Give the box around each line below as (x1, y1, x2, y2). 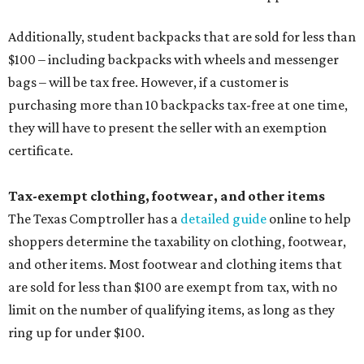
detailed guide (180, 210, 266, 227)
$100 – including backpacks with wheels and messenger (8, 51, 339, 68)
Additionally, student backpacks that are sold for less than (8, 28, 356, 45)
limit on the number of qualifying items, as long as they (8, 301, 335, 318)
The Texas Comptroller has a (8, 210, 180, 227)
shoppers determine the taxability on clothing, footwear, (8, 233, 346, 250)
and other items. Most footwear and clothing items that (8, 256, 342, 273)
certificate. (8, 142, 73, 159)
